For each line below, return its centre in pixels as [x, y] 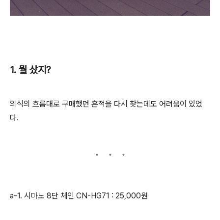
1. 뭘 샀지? [30, 70]
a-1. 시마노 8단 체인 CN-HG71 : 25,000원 [79, 196]
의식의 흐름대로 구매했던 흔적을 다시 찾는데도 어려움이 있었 [106, 104]
